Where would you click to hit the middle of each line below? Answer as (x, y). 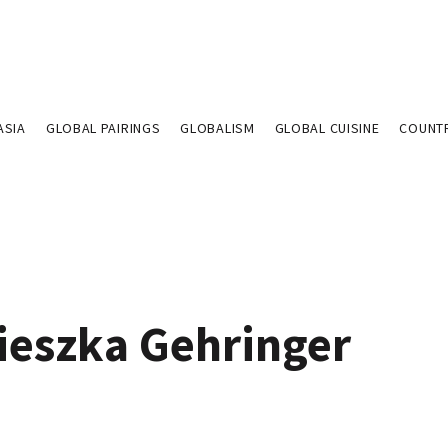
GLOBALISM (217, 128)
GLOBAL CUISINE (327, 128)
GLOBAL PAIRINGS (103, 128)
